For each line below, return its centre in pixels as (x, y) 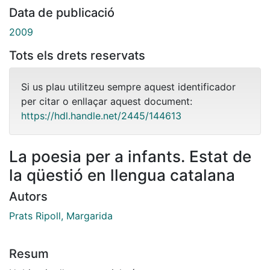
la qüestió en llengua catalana (122, 175)
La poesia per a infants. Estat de (130, 156)
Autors (28, 196)
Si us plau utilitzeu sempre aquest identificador (128, 86)
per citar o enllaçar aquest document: (107, 101)
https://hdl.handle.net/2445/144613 (101, 115)
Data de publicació (62, 12)
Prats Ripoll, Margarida (61, 215)
